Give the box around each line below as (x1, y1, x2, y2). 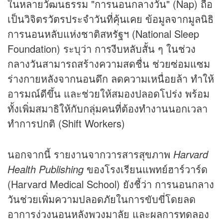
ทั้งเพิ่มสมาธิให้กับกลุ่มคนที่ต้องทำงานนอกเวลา (7, 101, 208, 115)
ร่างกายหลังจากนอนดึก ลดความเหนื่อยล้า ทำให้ (7, 71, 214, 86)
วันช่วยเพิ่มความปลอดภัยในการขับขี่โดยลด (7, 191, 196, 206)
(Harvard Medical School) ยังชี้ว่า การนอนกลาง (7, 176, 214, 191)
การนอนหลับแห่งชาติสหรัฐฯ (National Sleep (7, 26, 199, 41)
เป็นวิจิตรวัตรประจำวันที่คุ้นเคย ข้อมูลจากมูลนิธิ (7, 11, 214, 26)
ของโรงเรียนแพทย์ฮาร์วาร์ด (84, 161, 208, 176)
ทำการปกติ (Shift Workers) (7, 115, 125, 130)
